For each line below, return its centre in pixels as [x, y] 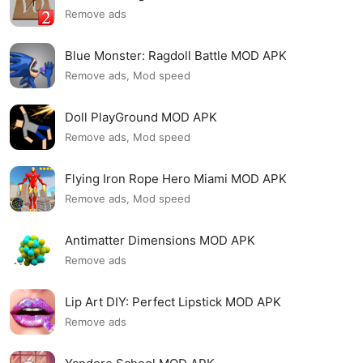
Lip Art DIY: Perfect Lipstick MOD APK [173, 301]
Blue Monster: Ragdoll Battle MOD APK [176, 55]
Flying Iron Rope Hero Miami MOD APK [176, 178]
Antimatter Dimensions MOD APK [160, 240]
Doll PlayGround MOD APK [141, 117]
